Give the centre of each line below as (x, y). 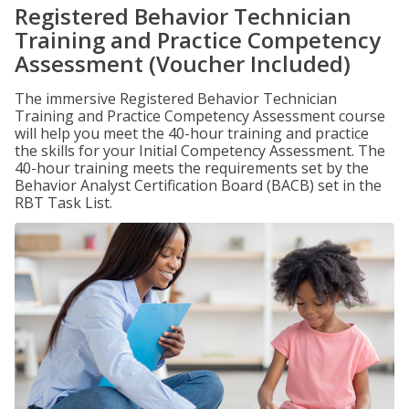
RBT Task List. (63, 203)
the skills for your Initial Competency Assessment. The (200, 151)
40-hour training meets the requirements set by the (192, 168)
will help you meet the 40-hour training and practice (192, 133)
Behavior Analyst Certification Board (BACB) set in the (198, 185)
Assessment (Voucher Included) (183, 63)
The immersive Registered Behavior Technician (176, 99)
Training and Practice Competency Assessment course (200, 116)
